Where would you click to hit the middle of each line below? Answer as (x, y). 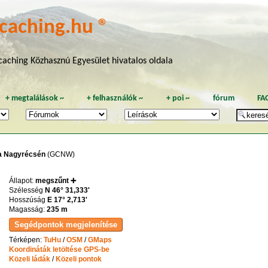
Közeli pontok (78, 259)
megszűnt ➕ (55, 180)
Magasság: (28, 209)
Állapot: (22, 180)
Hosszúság (28, 200)
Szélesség (27, 190)
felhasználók (115, 98)
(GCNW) (60, 154)
